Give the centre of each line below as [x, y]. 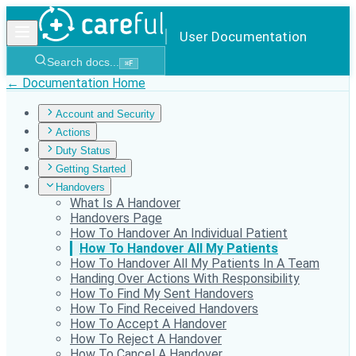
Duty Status [83, 151]
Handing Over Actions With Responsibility [185, 279]
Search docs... [83, 62]
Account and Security [105, 114]
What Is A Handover [125, 203]
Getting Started [91, 169]
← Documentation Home [76, 83]
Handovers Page [116, 218]
